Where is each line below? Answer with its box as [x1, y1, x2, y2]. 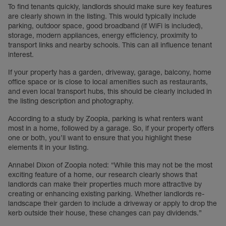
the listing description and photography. [8, 96, 134, 105]
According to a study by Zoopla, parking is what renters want [8, 114, 203, 123]
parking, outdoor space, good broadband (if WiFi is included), [8, 21, 203, 30]
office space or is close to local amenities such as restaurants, [8, 77, 208, 86]
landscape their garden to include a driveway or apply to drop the [8, 199, 217, 208]
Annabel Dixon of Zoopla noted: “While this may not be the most [8, 160, 212, 169]
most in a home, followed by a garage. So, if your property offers [8, 124, 214, 133]
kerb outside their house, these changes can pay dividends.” [8, 208, 202, 217]
